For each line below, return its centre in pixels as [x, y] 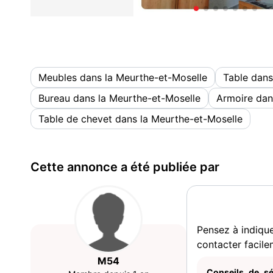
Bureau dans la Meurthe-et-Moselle [119, 98]
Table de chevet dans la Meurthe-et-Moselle [140, 119]
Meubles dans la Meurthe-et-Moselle [123, 77]
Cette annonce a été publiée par [125, 167]
